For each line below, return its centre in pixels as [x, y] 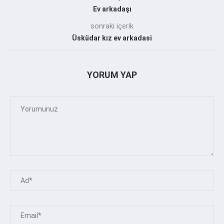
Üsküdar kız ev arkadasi [112, 38]
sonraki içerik [112, 26]
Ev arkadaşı [112, 9]
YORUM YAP [112, 74]
